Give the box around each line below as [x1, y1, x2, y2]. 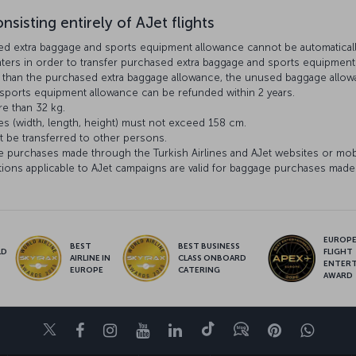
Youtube [148, 320, 209, 340]
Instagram [115, 320, 189, 340]
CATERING [177, 265, 220, 275]
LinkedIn [180, 320, 242, 340]
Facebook [83, 320, 154, 340]
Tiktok [213, 320, 259, 340]
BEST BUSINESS [177, 241, 240, 251]
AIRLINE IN [69, 253, 110, 263]
